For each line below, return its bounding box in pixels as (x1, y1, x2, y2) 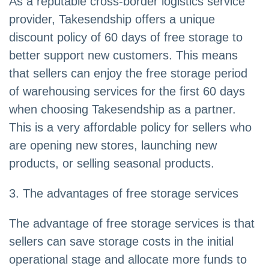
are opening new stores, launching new (9, 139, 217, 153)
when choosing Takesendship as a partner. (9, 103, 236, 116)
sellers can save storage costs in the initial (9, 235, 234, 249)
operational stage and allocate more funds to (9, 253, 247, 267)
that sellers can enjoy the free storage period (9, 67, 247, 80)
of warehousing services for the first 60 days (9, 85, 245, 98)
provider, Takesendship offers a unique (9, 13, 215, 26)
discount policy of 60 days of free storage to (9, 31, 243, 44)
